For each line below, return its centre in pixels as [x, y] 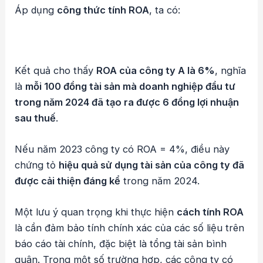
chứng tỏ [37, 165]
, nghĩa [231, 70]
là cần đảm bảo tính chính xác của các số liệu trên [130, 228]
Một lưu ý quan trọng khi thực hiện [96, 212]
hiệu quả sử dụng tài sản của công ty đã [152, 165]
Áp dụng [36, 10]
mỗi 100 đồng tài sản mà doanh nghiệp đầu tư [131, 86]
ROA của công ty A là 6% [156, 70]
